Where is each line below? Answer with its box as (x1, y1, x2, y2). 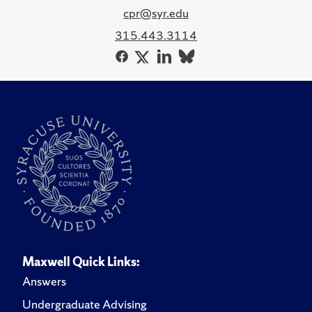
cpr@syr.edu (123, 4, 189, 21)
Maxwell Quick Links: (22, 253, 139, 270)
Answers (22, 272, 66, 289)
